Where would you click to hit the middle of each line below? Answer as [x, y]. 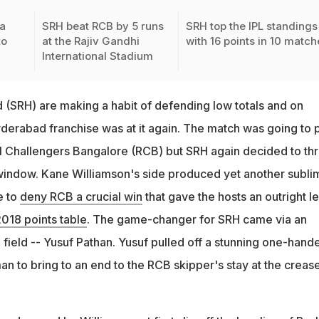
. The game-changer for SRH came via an [197, 220]
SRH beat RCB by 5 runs [103, 26]
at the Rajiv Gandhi [90, 41]
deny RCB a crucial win [81, 197]
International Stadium [97, 56]
